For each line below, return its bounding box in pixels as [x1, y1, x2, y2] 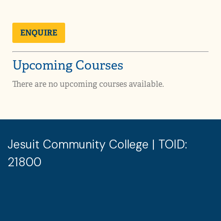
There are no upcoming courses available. [12, 79, 164, 90]
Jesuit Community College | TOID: [7, 137, 187, 152]
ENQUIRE [20, 28, 57, 38]
